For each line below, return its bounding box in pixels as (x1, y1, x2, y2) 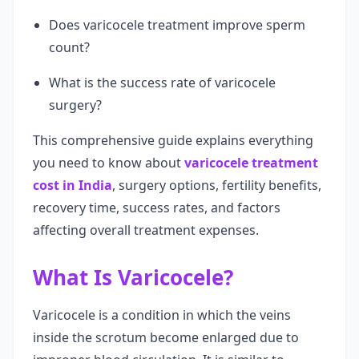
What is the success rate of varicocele (49, 74, 276, 91)
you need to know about (33, 154, 184, 171)
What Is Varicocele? (33, 263, 233, 292)
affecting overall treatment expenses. (33, 221, 259, 239)
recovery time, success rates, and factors (33, 199, 280, 216)
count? (49, 38, 90, 56)
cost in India (33, 176, 112, 194)
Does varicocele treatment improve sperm (49, 16, 305, 34)
